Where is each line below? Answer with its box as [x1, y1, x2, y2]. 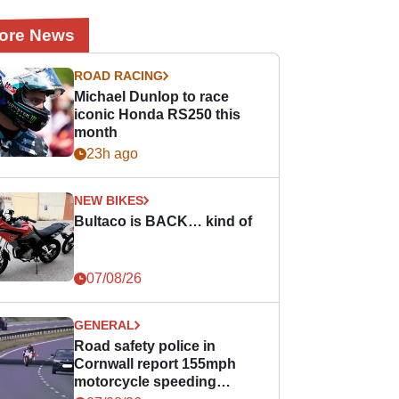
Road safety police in [74, 338, 216, 354]
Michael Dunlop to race [74, 89, 230, 104]
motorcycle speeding [74, 374, 217, 389]
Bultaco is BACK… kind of [74, 214, 253, 229]
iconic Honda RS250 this [74, 107, 241, 122]
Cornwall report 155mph [74, 356, 237, 371]
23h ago [86, 146, 139, 161]
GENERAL [74, 318, 135, 332]
